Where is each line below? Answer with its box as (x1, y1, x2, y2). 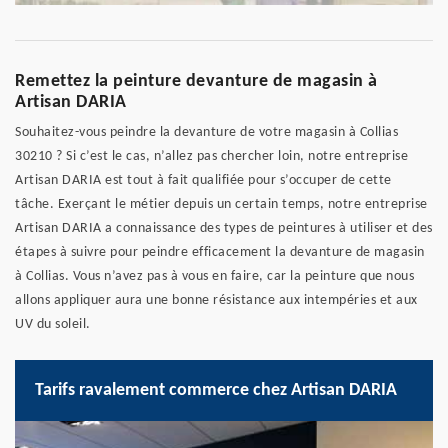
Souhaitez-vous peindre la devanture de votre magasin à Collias (15, 125, 398, 141)
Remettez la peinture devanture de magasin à (15, 72, 378, 92)
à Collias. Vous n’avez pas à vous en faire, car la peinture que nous (15, 269, 414, 285)
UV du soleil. (15, 317, 91, 333)
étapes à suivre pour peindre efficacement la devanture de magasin (15, 245, 425, 261)
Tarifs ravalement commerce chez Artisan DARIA (35, 381, 397, 401)
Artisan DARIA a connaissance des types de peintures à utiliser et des (15, 221, 433, 237)
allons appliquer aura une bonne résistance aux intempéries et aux (15, 293, 418, 309)
